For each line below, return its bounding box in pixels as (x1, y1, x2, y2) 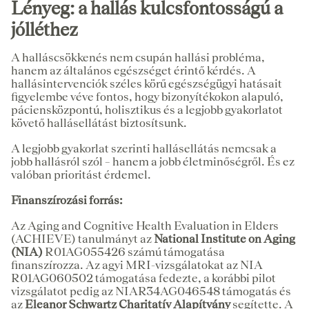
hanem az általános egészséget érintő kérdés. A (11, 63, 256, 77)
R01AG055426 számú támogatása (45, 244, 225, 259)
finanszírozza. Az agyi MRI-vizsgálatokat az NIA (11, 257, 263, 272)
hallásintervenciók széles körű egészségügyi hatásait (11, 76, 282, 90)
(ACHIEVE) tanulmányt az (11, 231, 154, 246)
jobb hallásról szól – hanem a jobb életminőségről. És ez (11, 154, 295, 168)
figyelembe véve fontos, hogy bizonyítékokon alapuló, (11, 89, 283, 103)
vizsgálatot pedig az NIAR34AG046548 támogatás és (11, 283, 291, 298)
